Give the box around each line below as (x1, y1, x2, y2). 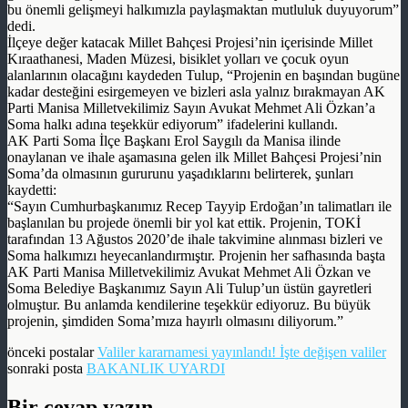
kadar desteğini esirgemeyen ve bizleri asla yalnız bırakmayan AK (7, 83, 385, 99)
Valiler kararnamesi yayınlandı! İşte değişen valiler (97, 343, 386, 360)
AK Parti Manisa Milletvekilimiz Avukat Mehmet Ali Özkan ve (7, 263, 371, 280)
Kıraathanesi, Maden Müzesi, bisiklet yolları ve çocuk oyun (7, 50, 349, 66)
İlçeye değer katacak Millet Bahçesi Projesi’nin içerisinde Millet (7, 34, 372, 50)
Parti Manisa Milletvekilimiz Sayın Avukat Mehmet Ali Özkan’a (7, 99, 375, 116)
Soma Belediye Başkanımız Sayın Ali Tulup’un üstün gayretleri (7, 280, 372, 296)
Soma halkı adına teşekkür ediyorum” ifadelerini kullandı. (7, 116, 338, 132)
